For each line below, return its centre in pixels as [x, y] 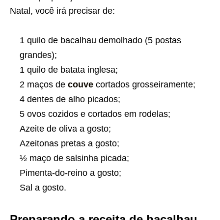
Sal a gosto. [43, 188]
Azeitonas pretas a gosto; [69, 144]
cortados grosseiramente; [144, 85]
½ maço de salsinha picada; [74, 158]
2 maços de [44, 85]
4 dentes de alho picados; [70, 99]
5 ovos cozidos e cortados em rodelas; [95, 114]
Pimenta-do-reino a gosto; [70, 173]
